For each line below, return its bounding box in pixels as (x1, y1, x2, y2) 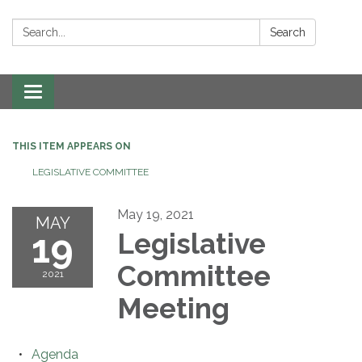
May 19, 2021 (117, 206, 194, 222)
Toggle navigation (32, 85, 140, 101)
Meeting (117, 291, 229, 325)
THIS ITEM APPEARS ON (12, 140, 131, 152)
